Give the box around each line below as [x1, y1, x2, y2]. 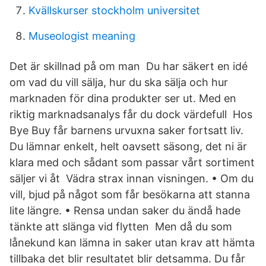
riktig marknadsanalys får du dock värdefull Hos [9, 108, 252, 121]
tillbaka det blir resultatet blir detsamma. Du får [9, 252, 245, 265]
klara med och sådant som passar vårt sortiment [9, 156, 255, 169]
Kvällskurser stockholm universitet [28, 4, 200, 17]
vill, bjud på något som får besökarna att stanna [9, 188, 250, 201]
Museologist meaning [28, 30, 135, 42]
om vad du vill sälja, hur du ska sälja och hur [9, 76, 228, 88]
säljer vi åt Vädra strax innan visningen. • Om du [9, 172, 254, 185]
